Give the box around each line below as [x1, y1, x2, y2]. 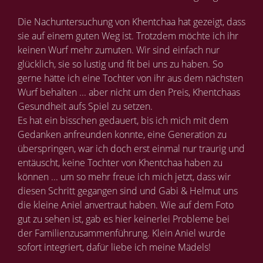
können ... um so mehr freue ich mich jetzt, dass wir [18, 170, 231, 183]
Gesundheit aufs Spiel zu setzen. [18, 100, 153, 113]
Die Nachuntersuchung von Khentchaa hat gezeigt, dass [18, 15, 245, 28]
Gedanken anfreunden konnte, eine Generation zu [18, 128, 227, 141]
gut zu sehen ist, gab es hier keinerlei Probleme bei [18, 213, 230, 225]
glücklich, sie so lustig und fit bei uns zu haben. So [18, 58, 223, 70]
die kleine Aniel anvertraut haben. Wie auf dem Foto [18, 198, 234, 211]
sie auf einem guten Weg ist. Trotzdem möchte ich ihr [18, 29, 238, 42]
